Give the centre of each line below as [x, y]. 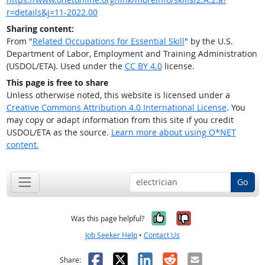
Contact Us [162, 235]
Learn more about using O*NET [173, 132]
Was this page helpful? [108, 218]
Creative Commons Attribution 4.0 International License [116, 108]
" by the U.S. [209, 41]
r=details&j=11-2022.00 [52, 12]
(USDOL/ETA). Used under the [65, 66]
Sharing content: [40, 29]
